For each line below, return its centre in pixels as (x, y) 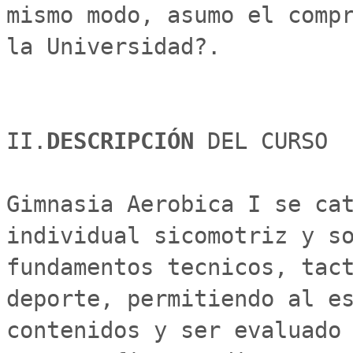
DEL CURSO (268, 141)
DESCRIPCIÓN (127, 141)
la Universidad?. (113, 46)
